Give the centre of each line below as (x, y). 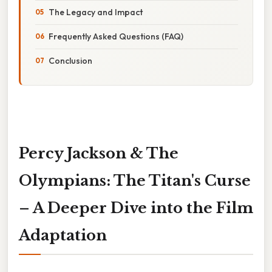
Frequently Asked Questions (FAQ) (116, 36)
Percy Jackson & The (99, 153)
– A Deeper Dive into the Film (136, 208)
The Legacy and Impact (96, 12)
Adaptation (63, 235)
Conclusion (70, 60)
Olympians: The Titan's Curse (135, 180)
